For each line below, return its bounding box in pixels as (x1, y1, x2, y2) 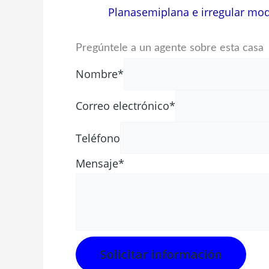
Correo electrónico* (76, 98, 175, 113)
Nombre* (76, 67, 124, 82)
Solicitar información (100, 246, 222, 262)
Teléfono (76, 130, 120, 145)
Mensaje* (76, 156, 124, 171)
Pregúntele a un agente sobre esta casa (76, 42, 264, 53)
